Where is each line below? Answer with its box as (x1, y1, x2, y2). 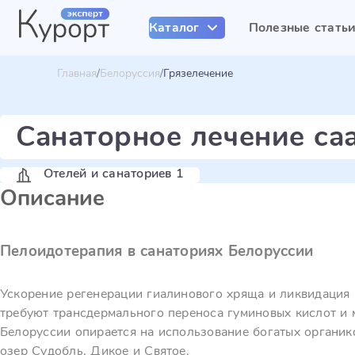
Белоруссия (100, 66, 160, 81)
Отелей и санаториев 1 (44, 165, 185, 182)
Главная (57, 66, 97, 81)
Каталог (149, 19, 200, 36)
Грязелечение (163, 66, 233, 81)
